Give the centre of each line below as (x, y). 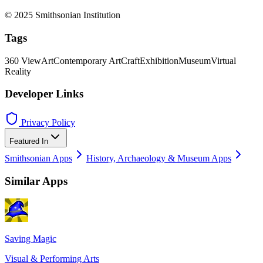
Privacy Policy (47, 122)
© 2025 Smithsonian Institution (63, 15)
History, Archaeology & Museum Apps (159, 158)
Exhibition (159, 60)
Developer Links (44, 94)
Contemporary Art (87, 60)
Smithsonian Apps (38, 158)
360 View (23, 60)
